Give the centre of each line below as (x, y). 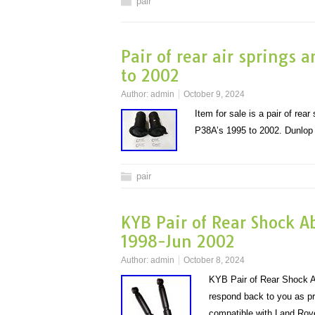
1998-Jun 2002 (178, 242)
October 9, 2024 (214, 94)
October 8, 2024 (214, 260)
